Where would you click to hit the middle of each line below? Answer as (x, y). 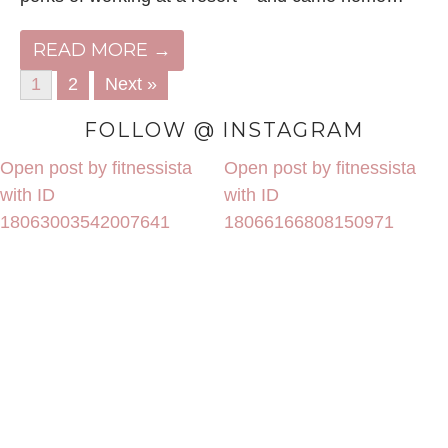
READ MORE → (102, 49)
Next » (131, 83)
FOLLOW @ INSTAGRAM (224, 129)
